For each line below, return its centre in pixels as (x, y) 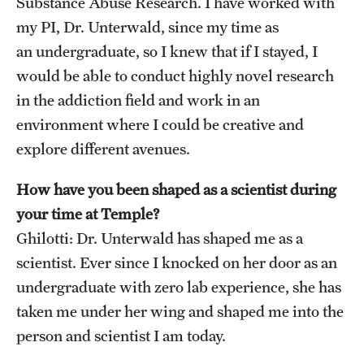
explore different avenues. (105, 149)
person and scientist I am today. (123, 336)
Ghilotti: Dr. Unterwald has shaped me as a (160, 238)
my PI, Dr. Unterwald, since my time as (147, 27)
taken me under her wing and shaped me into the (180, 311)
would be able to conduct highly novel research (175, 76)
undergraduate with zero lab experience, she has (179, 287)
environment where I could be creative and (160, 124)
